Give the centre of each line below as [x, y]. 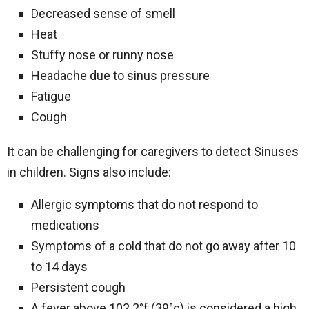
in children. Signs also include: [89, 172]
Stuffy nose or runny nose [102, 55]
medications [65, 225]
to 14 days [59, 267]
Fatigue [51, 96]
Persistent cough [78, 287]
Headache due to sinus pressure [120, 76]
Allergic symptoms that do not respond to [144, 205]
